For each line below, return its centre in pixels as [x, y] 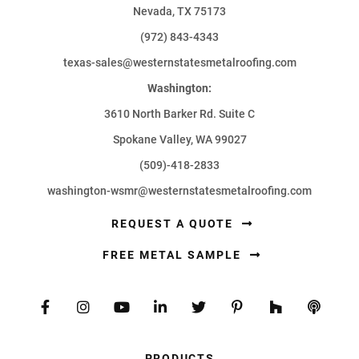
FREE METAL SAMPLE [174, 254]
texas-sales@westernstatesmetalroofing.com [179, 62]
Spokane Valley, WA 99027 [179, 139]
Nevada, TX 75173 [179, 11]
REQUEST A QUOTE [174, 223]
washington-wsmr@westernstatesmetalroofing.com [179, 190]
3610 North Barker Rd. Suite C [179, 113]
